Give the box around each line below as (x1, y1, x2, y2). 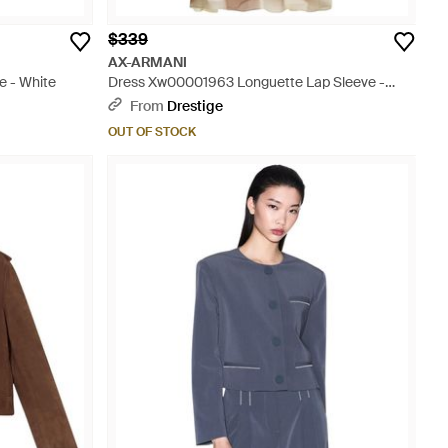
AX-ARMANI (108, 53, 188, 71)
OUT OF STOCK (108, 124, 196, 140)
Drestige (167, 97, 223, 115)
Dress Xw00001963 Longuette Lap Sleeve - (108, 73, 385, 91)
